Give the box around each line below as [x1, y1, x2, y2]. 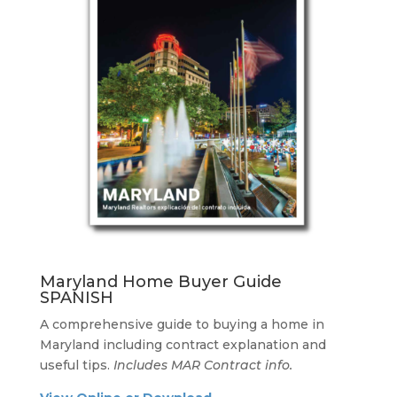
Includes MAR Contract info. [113, 357, 292, 374]
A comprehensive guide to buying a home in [39, 316, 324, 333]
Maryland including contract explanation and [39, 337, 326, 354]
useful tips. [39, 357, 113, 374]
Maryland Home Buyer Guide [39, 272, 282, 292]
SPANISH [39, 288, 113, 308]
